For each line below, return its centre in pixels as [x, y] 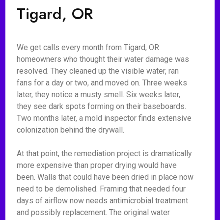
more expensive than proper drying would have [97, 165]
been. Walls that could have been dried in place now [105, 177]
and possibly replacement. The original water [94, 212]
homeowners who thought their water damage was [103, 59]
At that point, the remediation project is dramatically [105, 153]
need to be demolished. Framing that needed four [101, 189]
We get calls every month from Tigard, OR [88, 47]
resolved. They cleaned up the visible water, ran [98, 71]
